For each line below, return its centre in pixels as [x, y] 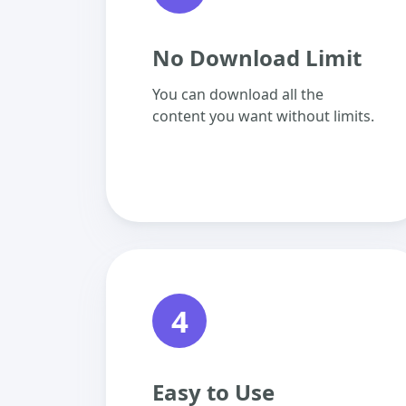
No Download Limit [257, 58]
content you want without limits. [263, 116]
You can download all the [238, 94]
